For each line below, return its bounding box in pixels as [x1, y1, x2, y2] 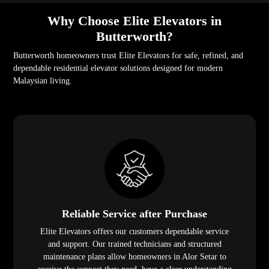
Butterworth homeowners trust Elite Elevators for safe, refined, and [13, 51, 244, 61]
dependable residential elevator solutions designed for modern [13, 64, 223, 73]
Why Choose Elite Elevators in [47, 13, 222, 29]
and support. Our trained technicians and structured [47, 240, 222, 249]
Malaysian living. [13, 76, 73, 86]
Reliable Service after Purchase [62, 208, 207, 220]
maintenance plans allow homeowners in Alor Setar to [43, 252, 226, 262]
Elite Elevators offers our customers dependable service [40, 227, 229, 237]
